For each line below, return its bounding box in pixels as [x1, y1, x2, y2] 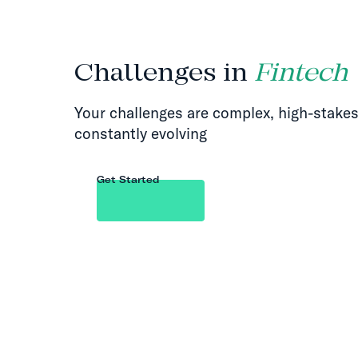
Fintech [253, 58, 348, 89]
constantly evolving [74, 123, 207, 143]
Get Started [96, 173, 160, 185]
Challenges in [74, 58, 254, 89]
